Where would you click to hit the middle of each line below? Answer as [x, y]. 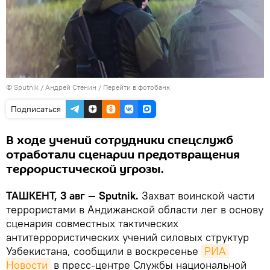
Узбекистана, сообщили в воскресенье [104, 251]
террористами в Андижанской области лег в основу [135, 209]
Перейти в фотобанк [137, 87]
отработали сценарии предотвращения [123, 155]
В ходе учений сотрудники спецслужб [120, 140]
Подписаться [36, 109]
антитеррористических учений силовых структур [127, 237]
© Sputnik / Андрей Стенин [51, 87]
